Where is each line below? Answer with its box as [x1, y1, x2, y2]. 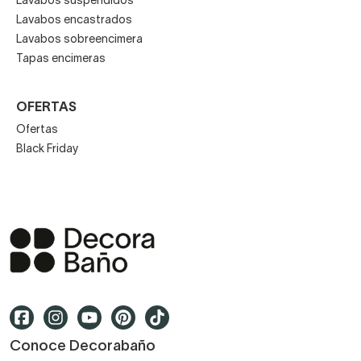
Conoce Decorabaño [10, 340, 156, 355]
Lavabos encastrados [16, 15, 132, 26]
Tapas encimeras [16, 53, 106, 64]
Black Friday [16, 143, 79, 155]
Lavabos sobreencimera [16, 34, 143, 45]
